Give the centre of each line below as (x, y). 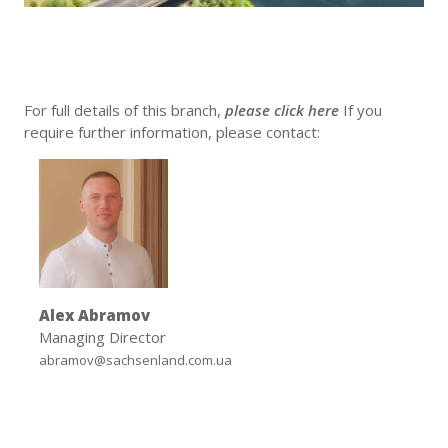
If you (362, 110)
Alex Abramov (94, 315)
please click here (284, 110)
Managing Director (102, 337)
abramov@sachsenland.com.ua (135, 360)
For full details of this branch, (124, 110)
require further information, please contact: (172, 132)
